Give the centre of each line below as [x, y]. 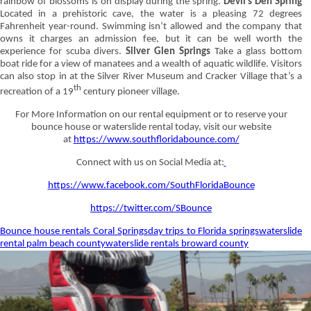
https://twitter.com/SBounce [151, 209]
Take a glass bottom [256, 52]
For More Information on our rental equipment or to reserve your [151, 115]
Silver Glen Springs [168, 52]
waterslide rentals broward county [177, 244]
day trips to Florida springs [203, 232]
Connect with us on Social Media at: [150, 163]
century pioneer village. [131, 92]
